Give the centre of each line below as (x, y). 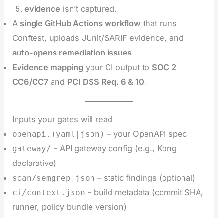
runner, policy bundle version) (70, 207)
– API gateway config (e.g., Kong (114, 148)
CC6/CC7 (30, 82)
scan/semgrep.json (54, 178)
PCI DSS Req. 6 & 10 (106, 82)
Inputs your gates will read (63, 119)
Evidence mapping (48, 67)
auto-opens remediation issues (72, 52)
